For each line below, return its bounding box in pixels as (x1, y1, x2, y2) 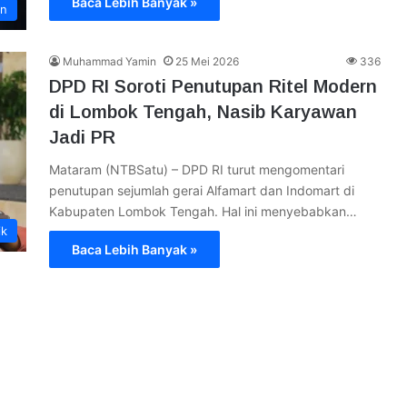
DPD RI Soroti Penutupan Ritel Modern (49, 76, 377, 96)
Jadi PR (49, 127, 115, 147)
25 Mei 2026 (175, 55, 239, 68)
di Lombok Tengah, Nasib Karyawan (49, 102, 357, 122)
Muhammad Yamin (63, 55, 156, 68)
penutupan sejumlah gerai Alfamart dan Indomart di (49, 183, 354, 198)
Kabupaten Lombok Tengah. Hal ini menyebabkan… (49, 203, 357, 219)
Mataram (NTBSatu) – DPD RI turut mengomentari (49, 162, 344, 177)
